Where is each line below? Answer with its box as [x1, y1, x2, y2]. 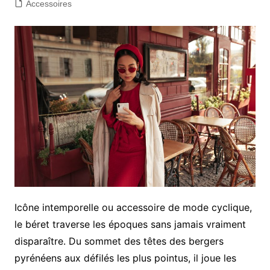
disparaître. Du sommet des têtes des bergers [14, 234, 224, 247]
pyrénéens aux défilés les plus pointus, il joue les [14, 251, 236, 264]
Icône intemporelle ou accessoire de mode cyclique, [14, 201, 252, 213]
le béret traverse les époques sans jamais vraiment [14, 218, 246, 230]
